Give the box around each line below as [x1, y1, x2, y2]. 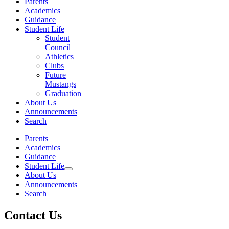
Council [45, 43, 71, 52]
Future [45, 71, 66, 79]
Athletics [45, 52, 74, 61]
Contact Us [4, 208, 62, 222]
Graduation [45, 89, 81, 98]
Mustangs [45, 80, 76, 88]
